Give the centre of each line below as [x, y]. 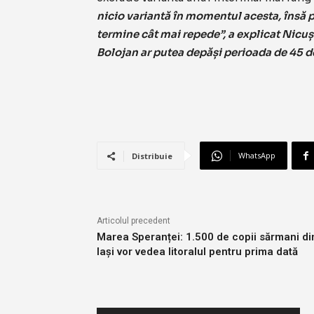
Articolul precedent [134, 221]
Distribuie [152, 156]
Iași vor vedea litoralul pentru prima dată [197, 252]
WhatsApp [257, 156]
